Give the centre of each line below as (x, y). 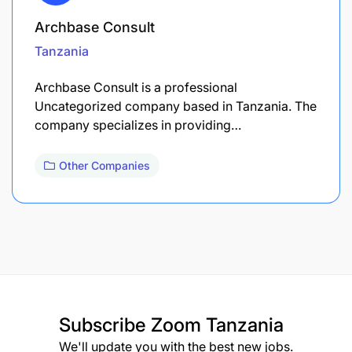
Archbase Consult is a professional (136, 87)
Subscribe (105, 324)
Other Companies (104, 165)
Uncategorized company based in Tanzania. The (176, 106)
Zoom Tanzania (217, 324)
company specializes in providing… (138, 125)
